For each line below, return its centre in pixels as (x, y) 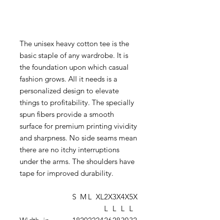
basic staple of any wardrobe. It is (74, 55)
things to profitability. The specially (77, 102)
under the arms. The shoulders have (77, 161)
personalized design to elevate (69, 91)
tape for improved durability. (67, 173)
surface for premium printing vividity (78, 126)
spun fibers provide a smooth (67, 114)
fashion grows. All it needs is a (69, 79)
